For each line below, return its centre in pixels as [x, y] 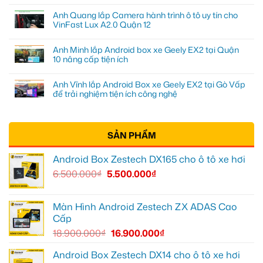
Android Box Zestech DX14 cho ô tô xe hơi [146, 255]
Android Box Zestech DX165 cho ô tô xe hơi [149, 159]
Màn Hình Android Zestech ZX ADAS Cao [145, 207]
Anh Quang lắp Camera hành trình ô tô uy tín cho [145, 15]
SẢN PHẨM [131, 136]
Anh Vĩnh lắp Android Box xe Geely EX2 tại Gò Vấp [149, 85]
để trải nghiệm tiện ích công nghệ [115, 94]
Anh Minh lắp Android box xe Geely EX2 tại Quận [146, 50]
